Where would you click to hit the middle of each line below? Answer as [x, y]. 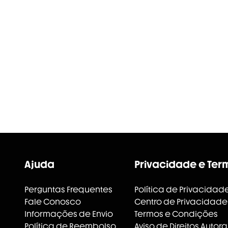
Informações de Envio [69, 214]
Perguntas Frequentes [68, 190]
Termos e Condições [176, 214]
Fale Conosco [53, 202]
